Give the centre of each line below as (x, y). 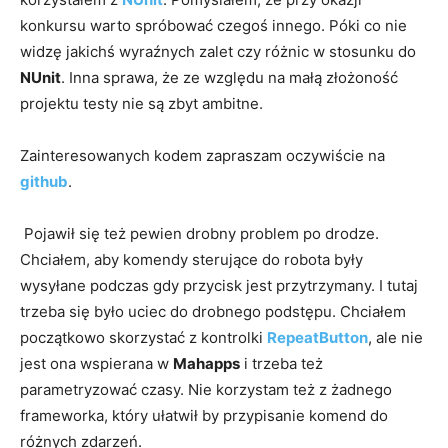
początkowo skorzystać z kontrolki (143, 337)
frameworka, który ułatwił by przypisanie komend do (204, 415)
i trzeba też (281, 363)
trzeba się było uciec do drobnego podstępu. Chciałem (213, 311)
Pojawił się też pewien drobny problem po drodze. (199, 233)
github (44, 181)
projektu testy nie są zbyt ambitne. (141, 103)
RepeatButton (317, 337)
